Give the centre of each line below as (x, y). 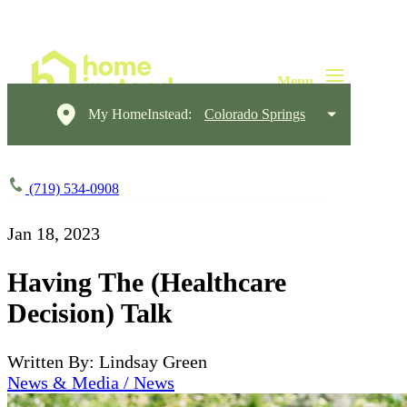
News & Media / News (91, 382)
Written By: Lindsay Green (107, 361)
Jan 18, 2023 (54, 233)
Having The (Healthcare (147, 282)
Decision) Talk (90, 313)
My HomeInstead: (140, 114)
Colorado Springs (255, 114)
